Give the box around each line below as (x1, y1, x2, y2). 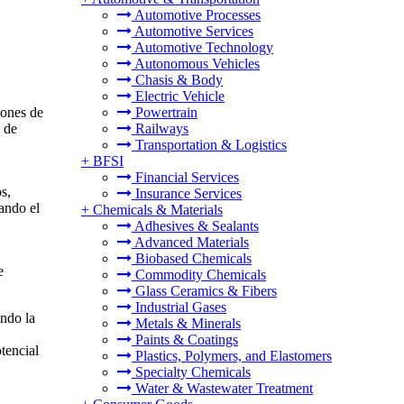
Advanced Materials (132, 234, 249, 250)
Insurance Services (132, 186, 242, 201)
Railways (132, 121, 188, 136)
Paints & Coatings (132, 332, 238, 347)
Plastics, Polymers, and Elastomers (132, 348, 332, 363)
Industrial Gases (132, 299, 226, 315)
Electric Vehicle (132, 88, 225, 104)
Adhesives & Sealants (132, 218, 259, 234)
